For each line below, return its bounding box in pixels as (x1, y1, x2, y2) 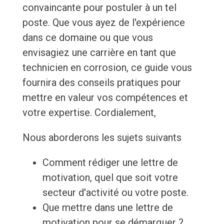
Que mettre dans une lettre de (42, 201, 173, 214)
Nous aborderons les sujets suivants (22, 131, 181, 144)
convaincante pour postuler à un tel (22, 1, 176, 14)
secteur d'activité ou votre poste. (42, 186, 188, 199)
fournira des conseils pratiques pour (22, 76, 181, 89)
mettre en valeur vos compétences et (22, 91, 188, 104)
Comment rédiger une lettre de (42, 156, 178, 169)
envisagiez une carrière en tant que (22, 46, 176, 59)
